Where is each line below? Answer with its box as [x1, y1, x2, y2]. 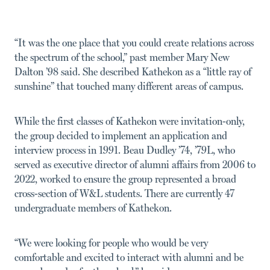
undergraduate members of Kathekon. [14, 201, 172, 214]
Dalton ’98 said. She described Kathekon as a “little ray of [14, 64, 251, 78]
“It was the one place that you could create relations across [14, 36, 254, 49]
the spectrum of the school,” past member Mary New [14, 50, 230, 63]
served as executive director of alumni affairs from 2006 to [14, 157, 256, 171]
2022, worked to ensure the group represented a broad [14, 172, 236, 185]
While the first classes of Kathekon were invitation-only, [14, 114, 245, 127]
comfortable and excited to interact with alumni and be [14, 250, 243, 263]
